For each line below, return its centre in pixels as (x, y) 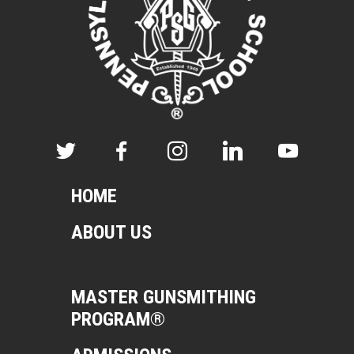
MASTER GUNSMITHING (163, 296)
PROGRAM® (118, 318)
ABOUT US (111, 232)
